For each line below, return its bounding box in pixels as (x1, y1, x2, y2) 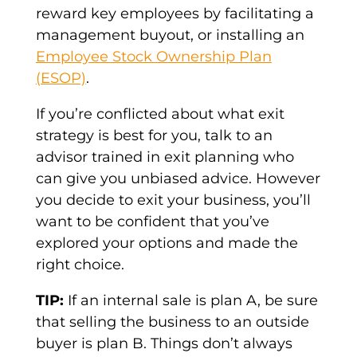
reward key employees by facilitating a (35, 5, 314, 23)
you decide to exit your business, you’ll (35, 191, 311, 210)
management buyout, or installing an (35, 26, 304, 45)
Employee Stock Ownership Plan (35, 48, 272, 66)
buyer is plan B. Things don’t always (35, 335, 292, 353)
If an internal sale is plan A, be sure (67, 292, 318, 310)
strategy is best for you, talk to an (35, 127, 273, 145)
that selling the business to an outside (35, 313, 309, 331)
